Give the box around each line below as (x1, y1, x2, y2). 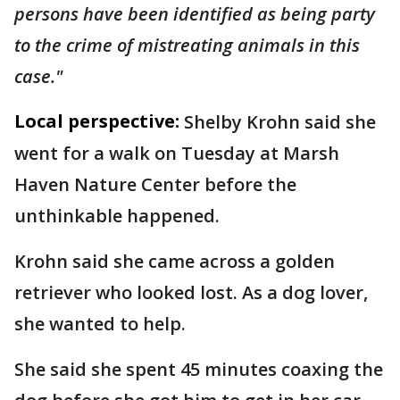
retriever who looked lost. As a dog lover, (14, 279, 368, 304)
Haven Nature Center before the (14, 171, 296, 196)
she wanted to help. (14, 311, 186, 336)
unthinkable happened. (14, 203, 220, 228)
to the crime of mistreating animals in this (14, 32, 360, 57)
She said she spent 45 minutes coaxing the (14, 356, 383, 381)
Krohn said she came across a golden (14, 248, 335, 273)
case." (14, 63, 62, 88)
